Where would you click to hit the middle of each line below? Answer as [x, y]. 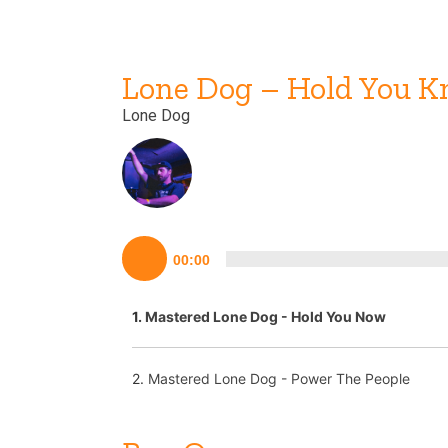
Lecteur [136, 245]
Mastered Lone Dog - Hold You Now [265, 316]
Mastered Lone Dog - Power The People [279, 378]
